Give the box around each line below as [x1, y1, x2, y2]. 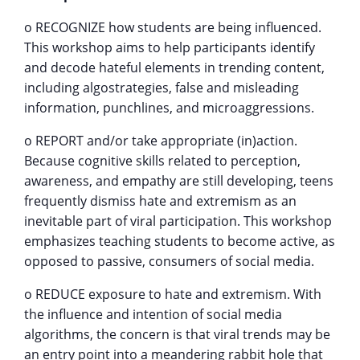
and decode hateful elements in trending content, [24, 59, 325, 76]
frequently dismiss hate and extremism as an [24, 192, 297, 210]
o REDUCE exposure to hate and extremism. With [24, 285, 321, 303]
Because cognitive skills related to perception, [24, 152, 301, 170]
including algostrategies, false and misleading [24, 79, 299, 96]
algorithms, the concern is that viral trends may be [24, 325, 330, 343]
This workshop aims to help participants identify [24, 39, 315, 56]
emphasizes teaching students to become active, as [24, 232, 335, 250]
